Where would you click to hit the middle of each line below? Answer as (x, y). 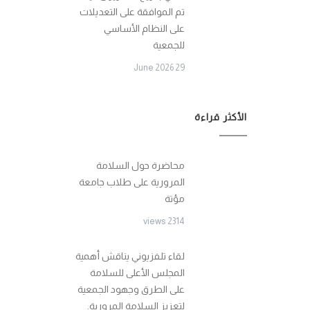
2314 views (176, 221)
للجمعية (169, 45)
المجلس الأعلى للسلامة (137, 273)
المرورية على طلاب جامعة (132, 182)
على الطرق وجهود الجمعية (131, 289)
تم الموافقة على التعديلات (132, 12)
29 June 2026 (180, 67)
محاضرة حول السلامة (140, 165)
